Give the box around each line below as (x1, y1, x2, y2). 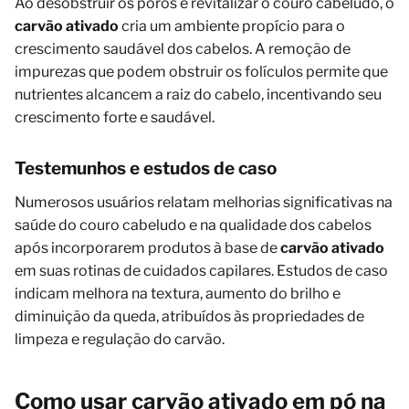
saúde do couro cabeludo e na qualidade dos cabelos (15, 216, 372, 235)
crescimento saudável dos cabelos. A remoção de (15, 40, 351, 58)
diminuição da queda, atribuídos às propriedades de (15, 308, 364, 326)
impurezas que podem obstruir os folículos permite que (15, 63, 388, 81)
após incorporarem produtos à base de (15, 239, 280, 257)
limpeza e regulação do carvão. (15, 330, 225, 349)
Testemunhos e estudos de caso (15, 158, 277, 180)
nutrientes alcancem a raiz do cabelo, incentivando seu (15, 86, 382, 104)
